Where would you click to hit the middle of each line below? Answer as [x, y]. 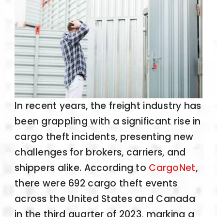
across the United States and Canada [105, 199]
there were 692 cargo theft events [96, 184]
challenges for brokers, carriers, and [100, 153]
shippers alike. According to [82, 168]
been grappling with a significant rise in [108, 122]
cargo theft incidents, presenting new [104, 137]
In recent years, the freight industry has [108, 106]
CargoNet [172, 168]
